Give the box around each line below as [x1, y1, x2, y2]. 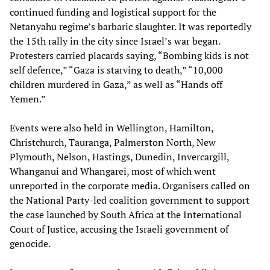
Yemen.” [10, 92, 46, 106]
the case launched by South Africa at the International [10, 208, 242, 222]
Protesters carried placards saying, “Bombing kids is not [10, 49, 249, 63]
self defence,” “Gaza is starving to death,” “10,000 [10, 63, 223, 77]
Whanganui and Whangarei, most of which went [10, 165, 216, 178]
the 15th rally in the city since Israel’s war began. [10, 34, 220, 48]
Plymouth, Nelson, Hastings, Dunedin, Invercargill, [10, 150, 229, 164]
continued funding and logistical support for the [10, 5, 216, 19]
